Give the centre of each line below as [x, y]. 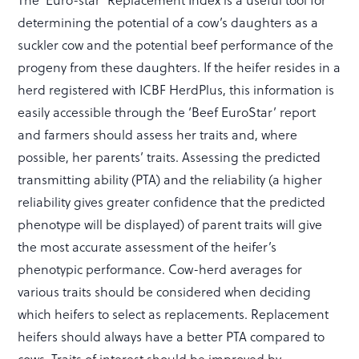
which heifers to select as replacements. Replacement [173, 313]
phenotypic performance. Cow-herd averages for [160, 268]
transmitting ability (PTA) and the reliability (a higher [170, 179]
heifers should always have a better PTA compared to [171, 336]
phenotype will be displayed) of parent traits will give [170, 224]
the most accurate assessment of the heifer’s [147, 246]
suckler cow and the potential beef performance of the [176, 44]
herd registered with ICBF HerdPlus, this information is [176, 89]
